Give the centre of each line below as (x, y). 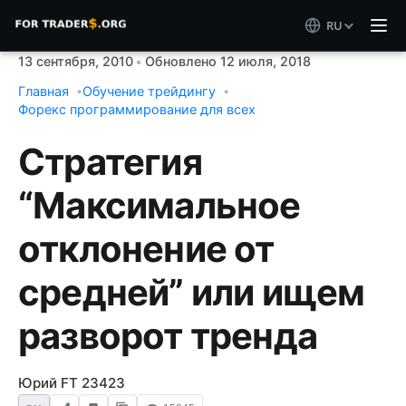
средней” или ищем (192, 292)
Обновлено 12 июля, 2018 (227, 61)
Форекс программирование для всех (137, 109)
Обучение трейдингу (149, 91)
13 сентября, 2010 (76, 61)
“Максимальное (159, 205)
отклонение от (146, 249)
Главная (43, 91)
